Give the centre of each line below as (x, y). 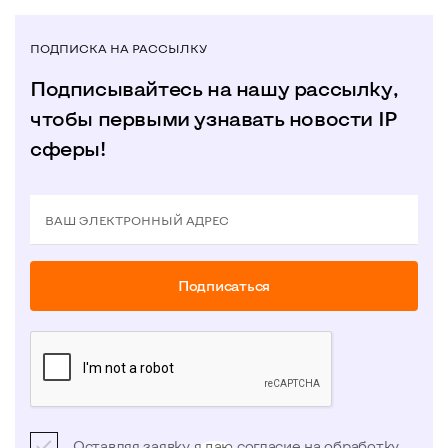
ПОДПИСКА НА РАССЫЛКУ (118, 47)
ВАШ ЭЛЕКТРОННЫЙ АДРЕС (137, 219)
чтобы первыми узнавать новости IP (214, 117)
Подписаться (224, 285)
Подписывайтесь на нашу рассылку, (214, 87)
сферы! (68, 147)
